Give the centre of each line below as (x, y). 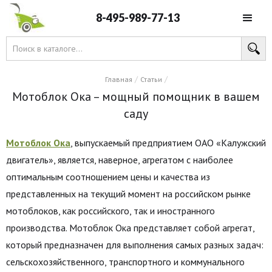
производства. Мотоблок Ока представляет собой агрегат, (130, 228)
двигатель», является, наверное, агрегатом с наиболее (120, 160)
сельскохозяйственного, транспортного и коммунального (125, 262)
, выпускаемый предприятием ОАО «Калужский (168, 143)
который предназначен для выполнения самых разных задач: (135, 245)
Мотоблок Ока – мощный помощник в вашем (136, 97)
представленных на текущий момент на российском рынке (128, 194)
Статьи (151, 79)
